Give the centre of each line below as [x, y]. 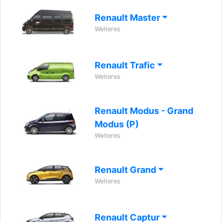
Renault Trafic [126, 65]
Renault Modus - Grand [144, 111]
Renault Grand [126, 170]
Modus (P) [117, 124]
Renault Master [128, 18]
